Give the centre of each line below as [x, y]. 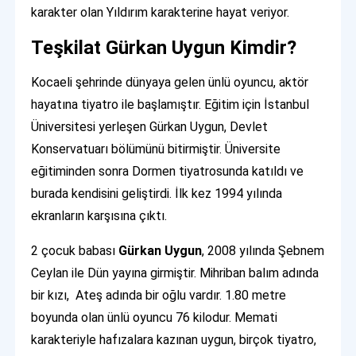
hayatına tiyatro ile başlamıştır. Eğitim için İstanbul [170, 104]
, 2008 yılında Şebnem [263, 250]
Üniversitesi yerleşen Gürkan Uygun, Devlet [150, 126]
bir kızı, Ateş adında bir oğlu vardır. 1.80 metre [159, 295]
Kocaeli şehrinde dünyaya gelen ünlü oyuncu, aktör [170, 82]
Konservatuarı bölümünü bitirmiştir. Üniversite [156, 149]
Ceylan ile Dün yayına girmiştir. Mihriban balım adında [175, 273]
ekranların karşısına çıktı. [99, 215]
